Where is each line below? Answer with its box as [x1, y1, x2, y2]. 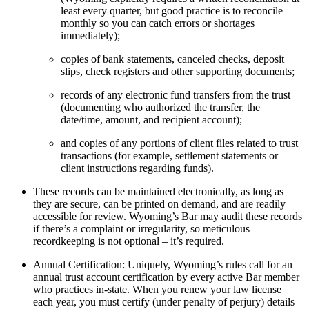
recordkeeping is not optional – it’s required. [33, 235, 224, 247]
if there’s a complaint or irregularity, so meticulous [33, 222, 250, 235]
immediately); [61, 29, 120, 41]
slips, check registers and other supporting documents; [61, 65, 295, 77]
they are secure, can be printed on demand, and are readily [33, 197, 286, 210]
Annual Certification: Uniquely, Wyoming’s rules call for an [33, 258, 292, 270]
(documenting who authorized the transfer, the [61, 101, 260, 113]
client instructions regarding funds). [61, 161, 214, 174]
